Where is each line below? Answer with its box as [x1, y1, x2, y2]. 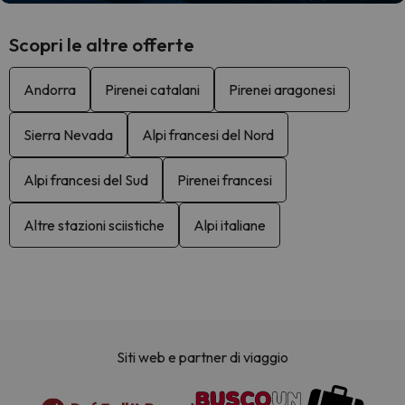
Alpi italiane [193, 216, 266, 235]
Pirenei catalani [105, 80, 200, 99]
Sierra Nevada [24, 126, 113, 145]
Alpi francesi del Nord [142, 126, 274, 145]
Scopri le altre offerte [9, 33, 194, 57]
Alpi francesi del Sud [24, 171, 148, 190]
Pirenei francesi [177, 171, 272, 190]
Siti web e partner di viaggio [117, 348, 288, 367]
